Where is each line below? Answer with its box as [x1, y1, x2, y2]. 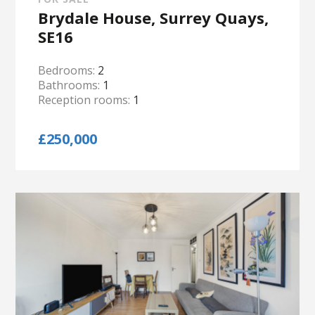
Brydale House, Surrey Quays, [38, 7, 269, 28]
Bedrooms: [38, 63, 98, 78]
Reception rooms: [38, 92, 134, 108]
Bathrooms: [38, 77, 103, 93]
